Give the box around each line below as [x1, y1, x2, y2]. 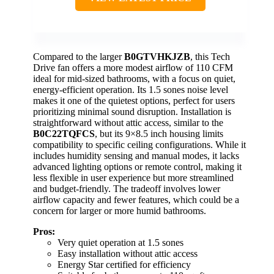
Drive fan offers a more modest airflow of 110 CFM [33, 62, 233, 73]
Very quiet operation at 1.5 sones [57, 237, 183, 248]
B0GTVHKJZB [124, 51, 190, 62]
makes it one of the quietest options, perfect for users [33, 95, 235, 106]
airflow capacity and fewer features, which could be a [33, 194, 239, 206]
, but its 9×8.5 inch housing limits [95, 128, 223, 139]
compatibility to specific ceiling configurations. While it [33, 139, 246, 150]
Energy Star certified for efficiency [57, 259, 191, 270]
